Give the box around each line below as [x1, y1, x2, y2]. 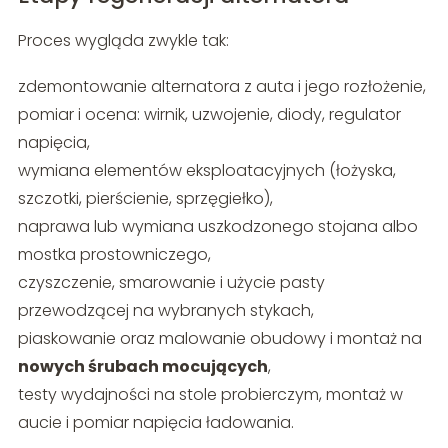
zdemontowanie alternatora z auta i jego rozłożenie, [17, 74, 426, 98]
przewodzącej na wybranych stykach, [17, 298, 314, 322]
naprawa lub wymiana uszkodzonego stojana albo [17, 214, 418, 238]
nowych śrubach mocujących [17, 354, 268, 378]
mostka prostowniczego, [17, 242, 211, 266]
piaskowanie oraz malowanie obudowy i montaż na [17, 326, 422, 350]
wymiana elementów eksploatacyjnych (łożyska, [17, 158, 396, 182]
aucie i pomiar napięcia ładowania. [17, 410, 294, 434]
